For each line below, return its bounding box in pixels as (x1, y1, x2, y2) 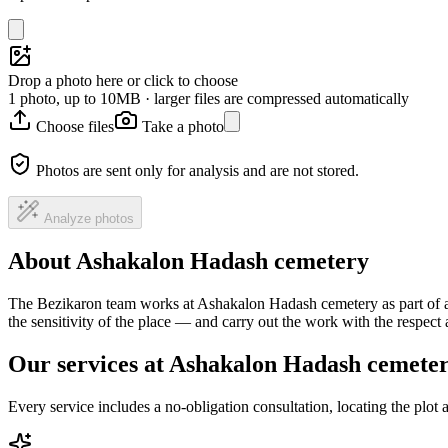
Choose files (36, 117, 114, 135)
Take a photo (142, 117, 224, 135)
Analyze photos (44, 210, 134, 226)
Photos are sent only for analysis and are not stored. (36, 161, 359, 179)
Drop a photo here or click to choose (8, 71, 238, 89)
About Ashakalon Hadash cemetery (8, 248, 369, 275)
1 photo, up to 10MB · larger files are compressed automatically (8, 89, 409, 107)
